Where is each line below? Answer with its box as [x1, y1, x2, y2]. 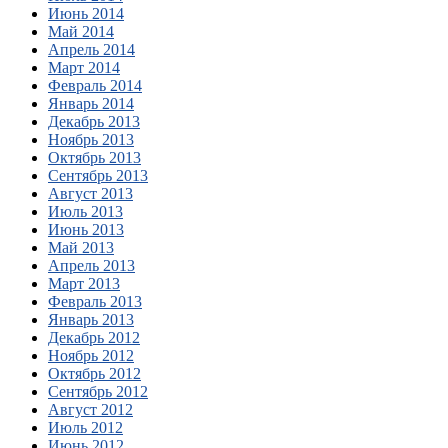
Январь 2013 [48, 311, 134, 329]
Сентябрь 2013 [48, 167, 148, 185]
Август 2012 [48, 401, 133, 419]
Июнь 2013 [48, 221, 124, 239]
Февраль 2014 [48, 77, 142, 95]
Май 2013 [48, 239, 114, 257]
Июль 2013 [48, 203, 123, 221]
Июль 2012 [48, 419, 123, 437]
